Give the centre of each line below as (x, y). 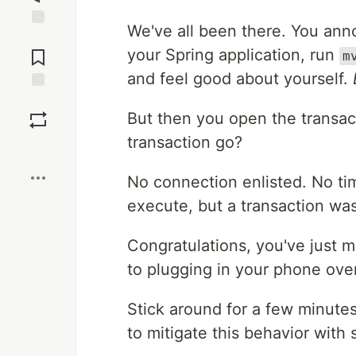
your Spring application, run (233, 55)
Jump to (38, 37)
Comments (38, 51)
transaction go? (185, 142)
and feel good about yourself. (240, 79)
